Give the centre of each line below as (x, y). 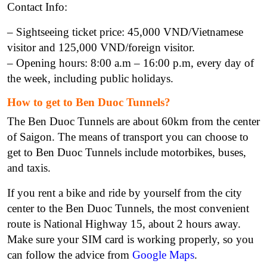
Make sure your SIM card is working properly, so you (131, 239)
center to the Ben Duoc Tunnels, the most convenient (128, 208)
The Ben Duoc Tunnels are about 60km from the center (133, 121)
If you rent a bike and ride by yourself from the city (125, 193)
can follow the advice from (70, 254)
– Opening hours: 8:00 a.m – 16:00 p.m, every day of (131, 63)
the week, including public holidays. (90, 78)
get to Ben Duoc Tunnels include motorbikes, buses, (127, 152)
